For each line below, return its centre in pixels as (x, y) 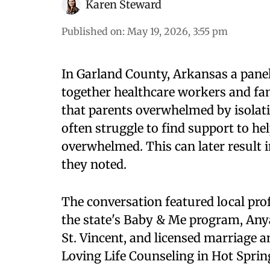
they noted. (94, 164)
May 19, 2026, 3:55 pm (177, 31)
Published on (92, 31)
